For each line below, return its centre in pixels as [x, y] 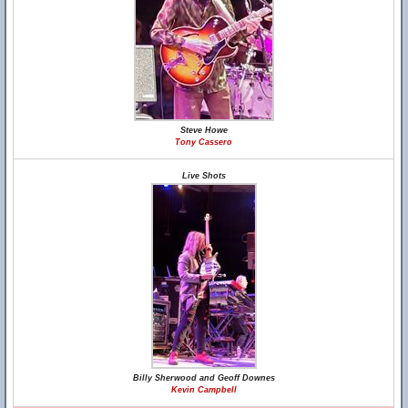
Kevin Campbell [204, 390]
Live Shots [204, 176]
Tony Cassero [204, 142]
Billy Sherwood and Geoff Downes [204, 378]
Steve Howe [204, 130]
